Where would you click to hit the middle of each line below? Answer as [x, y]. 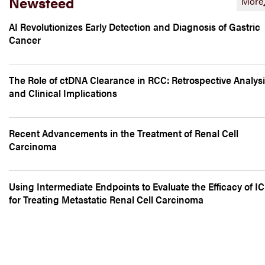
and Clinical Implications [63, 93]
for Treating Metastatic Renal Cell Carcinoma [106, 199]
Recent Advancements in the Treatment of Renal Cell [124, 133]
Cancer [25, 40]
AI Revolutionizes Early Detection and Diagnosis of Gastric [135, 27]
